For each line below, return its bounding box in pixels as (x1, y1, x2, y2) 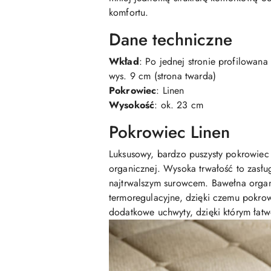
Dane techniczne (109, 27, 232, 53)
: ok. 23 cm (154, 98, 204, 113)
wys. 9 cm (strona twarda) (109, 69, 217, 83)
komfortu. (109, 5, 149, 20)
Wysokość (109, 98, 155, 113)
